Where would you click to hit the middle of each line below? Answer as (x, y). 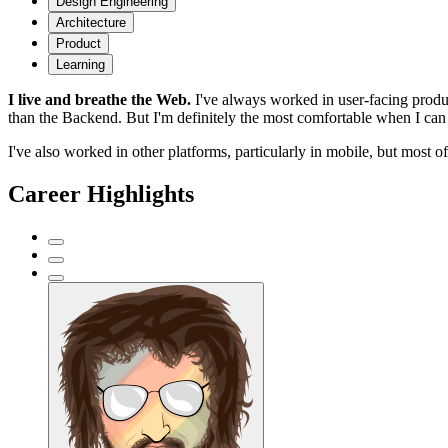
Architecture (91, 23)
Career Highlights (101, 194)
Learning (80, 65)
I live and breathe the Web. (99, 100)
